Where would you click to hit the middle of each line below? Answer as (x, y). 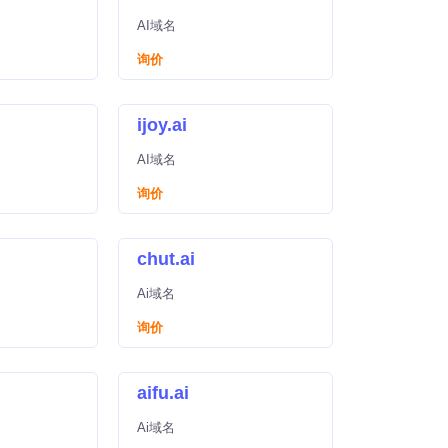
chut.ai (166, 259)
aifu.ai (163, 393)
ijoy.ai (162, 125)
